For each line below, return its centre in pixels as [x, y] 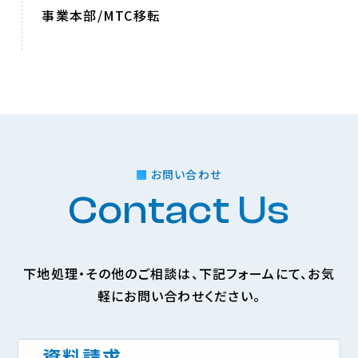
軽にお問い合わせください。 [179, 296]
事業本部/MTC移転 [101, 15]
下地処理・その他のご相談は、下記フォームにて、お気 [179, 273]
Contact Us [179, 210]
